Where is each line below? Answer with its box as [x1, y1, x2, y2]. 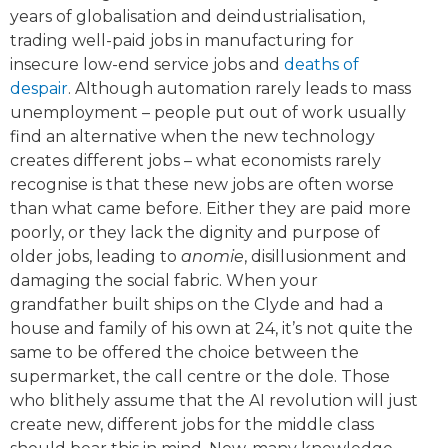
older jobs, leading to [10, 247, 181, 267]
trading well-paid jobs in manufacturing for [10, 31, 354, 51]
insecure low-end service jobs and [10, 55, 280, 75]
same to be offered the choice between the [10, 343, 359, 363]
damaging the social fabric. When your [10, 271, 318, 291]
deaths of [280, 55, 359, 75]
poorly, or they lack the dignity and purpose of [10, 223, 380, 243]
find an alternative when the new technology [10, 127, 375, 147]
